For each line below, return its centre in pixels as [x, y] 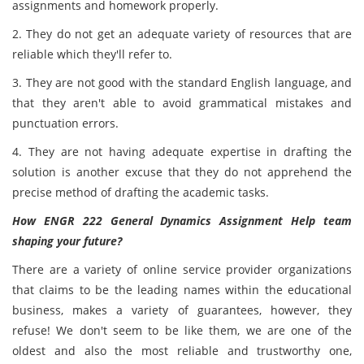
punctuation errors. [65, 123]
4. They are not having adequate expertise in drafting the [182, 152]
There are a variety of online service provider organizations [182, 269]
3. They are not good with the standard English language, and [182, 82]
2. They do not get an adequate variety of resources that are [182, 34]
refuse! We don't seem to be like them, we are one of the [182, 330]
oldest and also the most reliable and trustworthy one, [182, 351]
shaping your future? [67, 241]
